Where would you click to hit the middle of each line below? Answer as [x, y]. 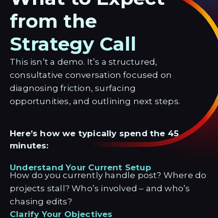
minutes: [29, 145]
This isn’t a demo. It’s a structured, [84, 62]
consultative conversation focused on [91, 75]
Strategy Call [73, 44]
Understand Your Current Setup [81, 167]
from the [62, 21]
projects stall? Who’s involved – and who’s [103, 188]
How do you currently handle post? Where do [108, 175]
